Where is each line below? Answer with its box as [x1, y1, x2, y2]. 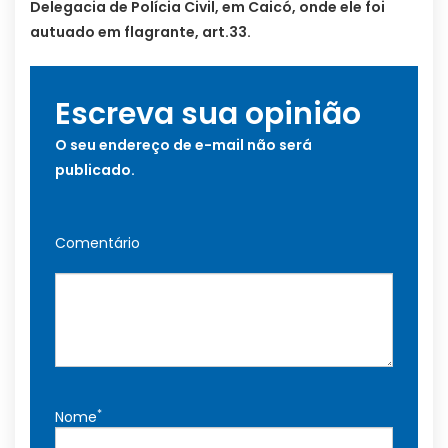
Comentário [55, 233, 140, 254]
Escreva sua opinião [55, 93, 361, 136]
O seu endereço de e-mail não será [55, 135, 312, 156]
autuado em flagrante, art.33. [30, 22, 251, 43]
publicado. [55, 160, 135, 181]
